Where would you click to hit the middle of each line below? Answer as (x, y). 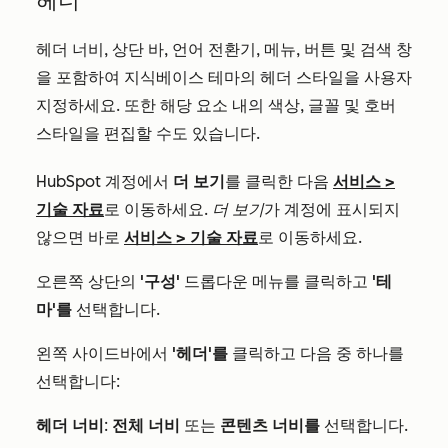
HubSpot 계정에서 (104, 181)
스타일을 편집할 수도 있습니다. (148, 133)
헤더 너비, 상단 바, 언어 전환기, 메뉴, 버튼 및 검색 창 (224, 49)
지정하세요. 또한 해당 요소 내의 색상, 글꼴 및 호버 (216, 105)
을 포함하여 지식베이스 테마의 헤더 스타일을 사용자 (224, 77)
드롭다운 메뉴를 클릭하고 (276, 281)
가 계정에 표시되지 (332, 209)
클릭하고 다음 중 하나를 (316, 353)
